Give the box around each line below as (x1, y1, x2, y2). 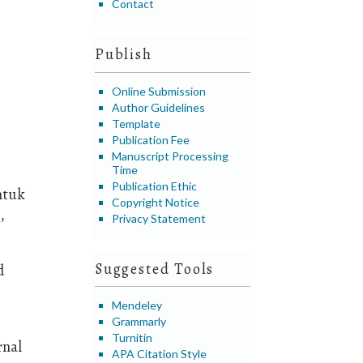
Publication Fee (112, 132, 190, 147)
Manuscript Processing (112, 148, 229, 163)
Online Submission (112, 83, 207, 98)
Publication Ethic (112, 178, 198, 193)
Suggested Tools (95, 259, 215, 280)
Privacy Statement (112, 211, 207, 225)
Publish (95, 45, 152, 65)
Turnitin (112, 331, 153, 345)
